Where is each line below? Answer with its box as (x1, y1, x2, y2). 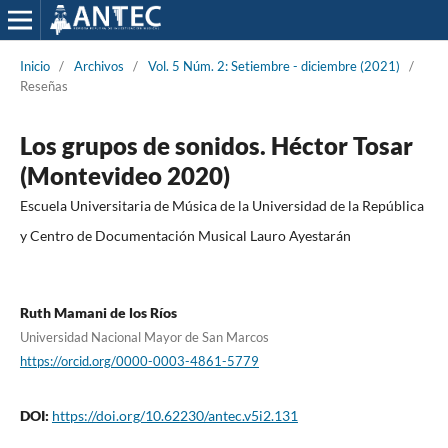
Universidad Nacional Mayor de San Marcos (19, 328, 269, 345)
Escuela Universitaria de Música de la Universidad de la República (19, 196, 424, 214)
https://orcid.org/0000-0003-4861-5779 (19, 352, 259, 369)
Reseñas (19, 77, 68, 94)
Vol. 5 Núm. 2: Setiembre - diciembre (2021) (147, 57, 400, 74)
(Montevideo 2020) (19, 160, 230, 190)
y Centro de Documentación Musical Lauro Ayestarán (19, 226, 351, 244)
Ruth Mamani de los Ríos (19, 303, 177, 321)
